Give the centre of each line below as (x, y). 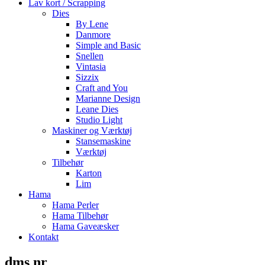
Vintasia (91, 67)
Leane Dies (97, 109)
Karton (89, 173)
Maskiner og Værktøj (92, 130)
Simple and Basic (108, 45)
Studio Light (99, 120)
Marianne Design (108, 98)
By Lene (92, 24)
